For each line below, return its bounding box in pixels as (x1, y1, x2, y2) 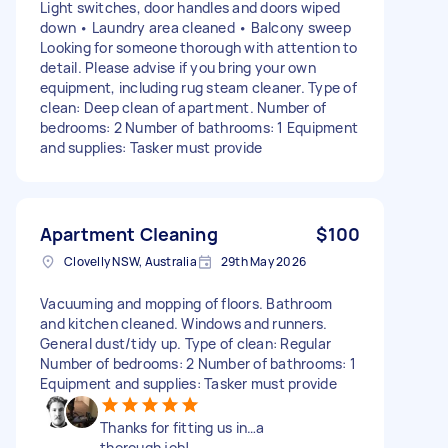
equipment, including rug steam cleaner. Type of (40, 77, 357, 97)
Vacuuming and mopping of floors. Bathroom (40, 293, 333, 313)
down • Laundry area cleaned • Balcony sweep (40, 17, 351, 37)
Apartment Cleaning (40, 221, 218, 246)
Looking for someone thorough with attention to (40, 37, 358, 57)
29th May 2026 (220, 252, 306, 270)
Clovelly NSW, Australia (64, 252, 197, 270)
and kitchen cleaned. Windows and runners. (40, 313, 328, 333)
